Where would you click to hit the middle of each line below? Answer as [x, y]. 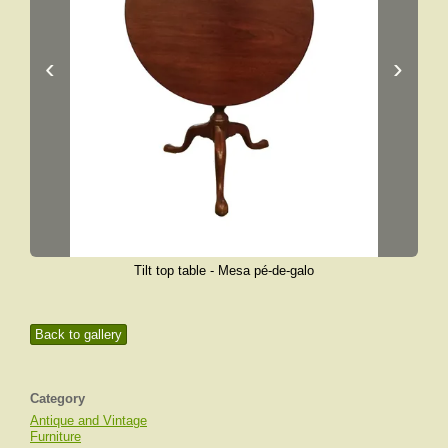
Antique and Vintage [88, 420]
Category [57, 398]
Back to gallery [78, 334]
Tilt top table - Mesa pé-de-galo [224, 270]
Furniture [55, 436]
